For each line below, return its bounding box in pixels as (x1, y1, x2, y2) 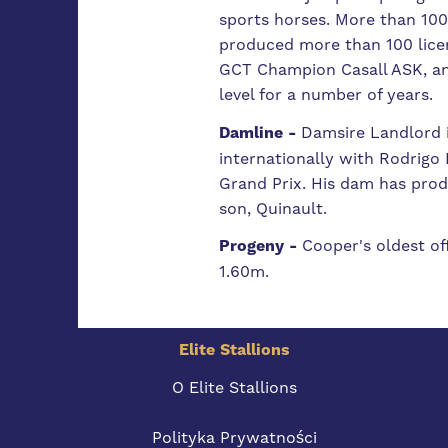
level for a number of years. (218, 85, 438, 105)
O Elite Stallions (171, 378, 297, 397)
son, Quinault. (218, 198, 327, 218)
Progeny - (218, 236, 302, 257)
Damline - (218, 122, 301, 143)
